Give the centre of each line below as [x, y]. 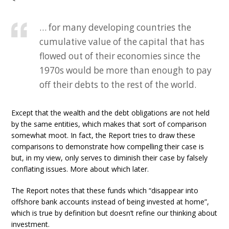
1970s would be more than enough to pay [126, 70]
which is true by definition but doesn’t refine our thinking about [114, 213]
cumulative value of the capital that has [122, 42]
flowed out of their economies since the [120, 56]
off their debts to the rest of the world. [118, 85]
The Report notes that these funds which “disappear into [105, 190]
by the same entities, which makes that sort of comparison [109, 124]
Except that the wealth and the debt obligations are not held [111, 113]
